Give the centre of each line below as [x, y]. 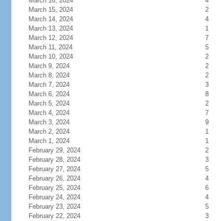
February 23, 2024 [54, 206]
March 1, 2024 [49, 141]
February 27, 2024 [54, 169]
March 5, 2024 [49, 103]
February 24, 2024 [54, 197]
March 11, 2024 [50, 47]
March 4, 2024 [49, 113]
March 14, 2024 [51, 19]
